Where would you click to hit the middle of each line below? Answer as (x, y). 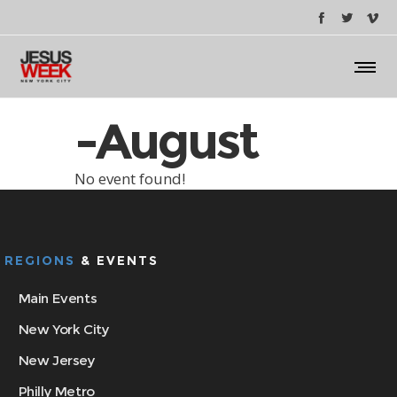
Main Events (58, 298)
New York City (64, 329)
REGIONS (43, 261)
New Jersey (57, 360)
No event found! (130, 179)
